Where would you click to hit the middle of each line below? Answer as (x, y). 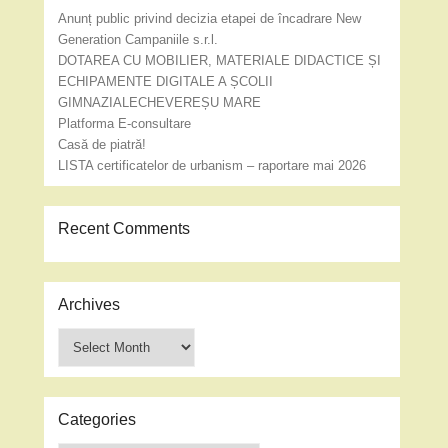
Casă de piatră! (102, 144)
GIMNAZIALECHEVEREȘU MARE (160, 102)
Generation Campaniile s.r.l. (138, 39)
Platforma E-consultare (125, 123)
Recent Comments (124, 228)
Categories (97, 419)
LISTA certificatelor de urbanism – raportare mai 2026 (212, 165)
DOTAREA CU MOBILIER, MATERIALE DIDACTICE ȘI (220, 60)
